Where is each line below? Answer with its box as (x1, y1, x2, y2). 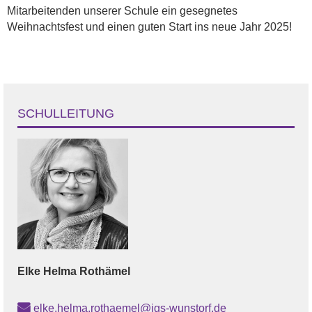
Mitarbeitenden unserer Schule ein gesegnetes (7, 5, 237, 17)
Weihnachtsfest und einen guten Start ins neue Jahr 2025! (7, 21, 292, 33)
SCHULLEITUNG (17, 107, 114, 121)
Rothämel (79, 265, 130, 278)
